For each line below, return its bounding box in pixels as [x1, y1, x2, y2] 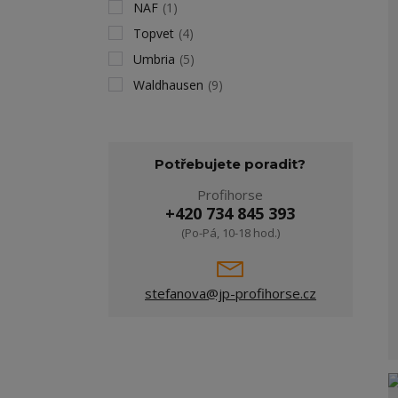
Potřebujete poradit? [155, 155, 306, 172]
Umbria [133, 51, 175, 68]
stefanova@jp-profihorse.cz [144, 284, 316, 302]
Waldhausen [133, 76, 203, 93]
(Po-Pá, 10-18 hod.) [180, 225, 280, 241]
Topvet [133, 25, 174, 42]
